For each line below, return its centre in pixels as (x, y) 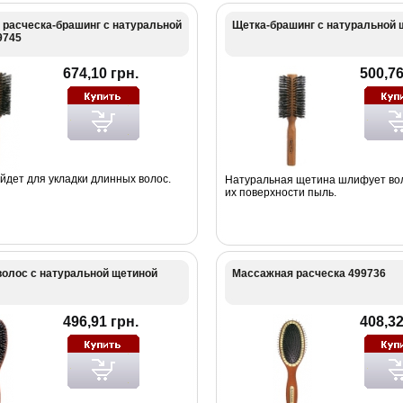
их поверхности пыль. (280, 192)
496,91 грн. (100, 321)
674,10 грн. (100, 73)
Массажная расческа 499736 (309, 273)
